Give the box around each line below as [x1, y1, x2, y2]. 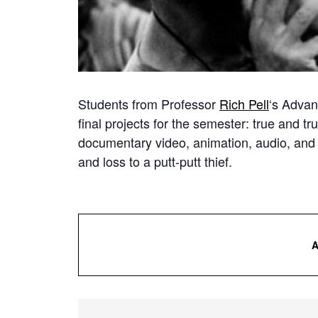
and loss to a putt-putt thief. [78, 152, 232, 171]
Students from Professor [78, 94, 219, 114]
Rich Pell [219, 94, 269, 114]
